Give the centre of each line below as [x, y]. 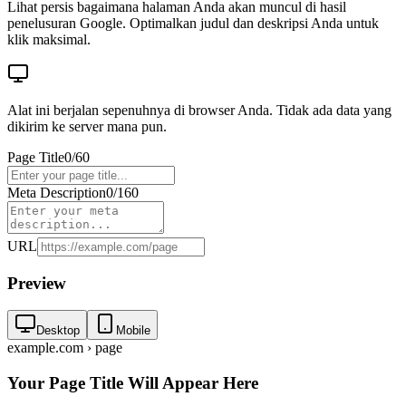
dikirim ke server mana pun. [87, 126]
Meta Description [57, 192]
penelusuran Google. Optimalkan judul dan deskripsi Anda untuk [193, 23]
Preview [37, 283]
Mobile [133, 331]
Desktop [58, 331]
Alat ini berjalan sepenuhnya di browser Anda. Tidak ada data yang [199, 110]
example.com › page [65, 348]
